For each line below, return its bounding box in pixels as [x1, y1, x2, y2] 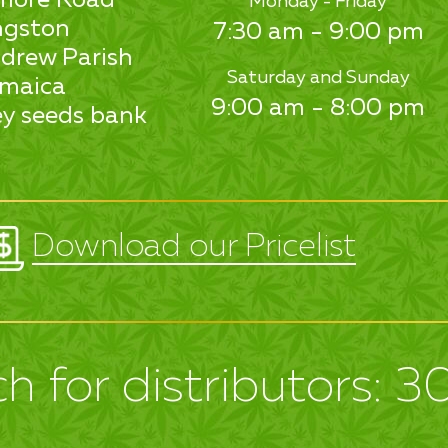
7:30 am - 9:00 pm [212, 19, 424, 44]
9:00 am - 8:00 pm [211, 95, 425, 120]
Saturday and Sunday [226, 68, 410, 87]
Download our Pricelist [31, 230, 356, 263]
